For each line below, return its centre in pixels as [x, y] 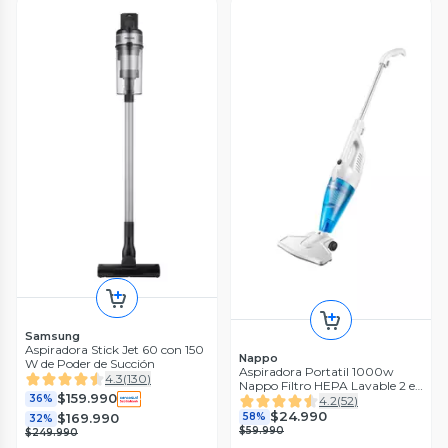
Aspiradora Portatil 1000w [316, 371]
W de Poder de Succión [90, 363]
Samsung [52, 335]
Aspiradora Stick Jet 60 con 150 [114, 349]
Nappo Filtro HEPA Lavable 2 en [331, 385]
